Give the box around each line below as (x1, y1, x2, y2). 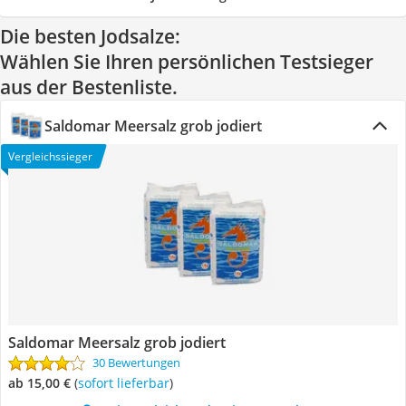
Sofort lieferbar (84, 374, 169, 391)
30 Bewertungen (92, 354, 180, 371)
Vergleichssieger (8, 149, 92, 164)
